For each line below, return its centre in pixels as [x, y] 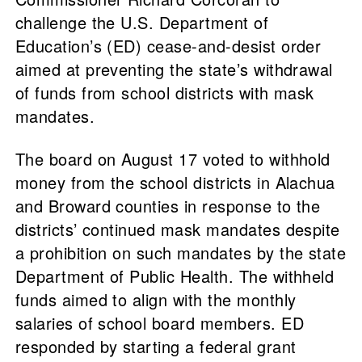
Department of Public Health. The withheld [175, 276]
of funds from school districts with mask [164, 93]
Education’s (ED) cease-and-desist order [168, 46]
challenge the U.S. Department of [142, 23]
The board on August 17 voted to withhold [173, 159]
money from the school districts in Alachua [175, 183]
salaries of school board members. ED [159, 323]
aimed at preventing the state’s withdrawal [174, 69]
